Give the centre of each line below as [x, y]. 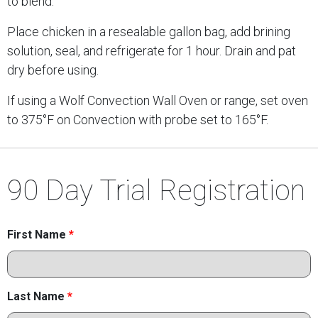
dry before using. [53, 70]
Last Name [37, 296]
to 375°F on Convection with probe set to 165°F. [138, 119]
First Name [38, 234]
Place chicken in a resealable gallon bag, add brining [149, 31]
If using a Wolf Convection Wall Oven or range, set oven [158, 100]
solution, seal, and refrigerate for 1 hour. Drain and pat [152, 50]
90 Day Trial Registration [156, 190]
